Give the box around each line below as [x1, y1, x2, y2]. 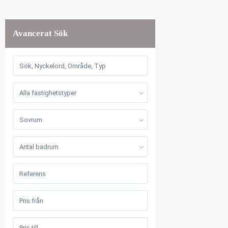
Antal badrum [19, 143, 59, 151]
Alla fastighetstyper [19, 89, 76, 97]
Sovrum [19, 116, 42, 124]
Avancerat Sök [13, 28, 68, 38]
